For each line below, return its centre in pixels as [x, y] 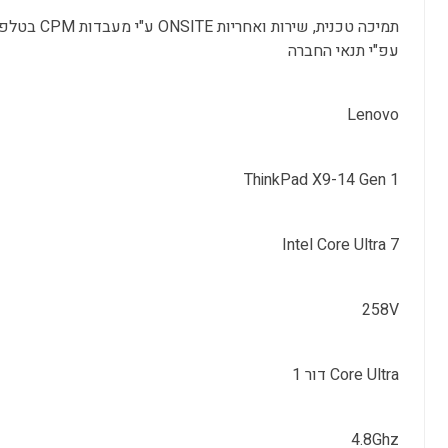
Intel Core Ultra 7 [340, 245]
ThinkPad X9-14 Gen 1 [321, 180]
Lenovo [372, 115]
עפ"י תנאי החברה [343, 51]
